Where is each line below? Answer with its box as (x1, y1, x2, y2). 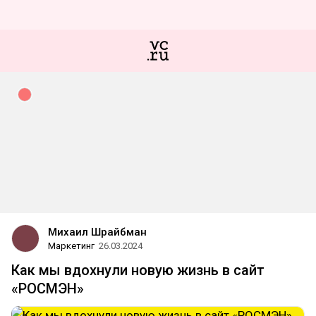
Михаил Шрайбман (48, 226, 147, 238)
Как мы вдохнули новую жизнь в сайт (11, 262, 265, 279)
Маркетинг (48, 241, 95, 251)
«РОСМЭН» (11, 280, 84, 297)
